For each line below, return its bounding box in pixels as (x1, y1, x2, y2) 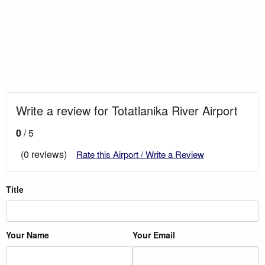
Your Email (132, 228, 175, 241)
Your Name (6, 228, 49, 241)
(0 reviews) (21, 147, 67, 161)
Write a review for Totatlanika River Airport (16, 101, 238, 119)
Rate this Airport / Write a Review (76, 147, 204, 160)
